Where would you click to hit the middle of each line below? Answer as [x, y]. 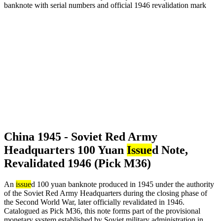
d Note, [170, 150]
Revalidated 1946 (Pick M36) [77, 164]
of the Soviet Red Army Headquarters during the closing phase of [106, 193]
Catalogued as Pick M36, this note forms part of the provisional [102, 211]
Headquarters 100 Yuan [65, 150]
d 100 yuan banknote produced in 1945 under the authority [123, 184]
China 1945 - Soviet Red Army [81, 137]
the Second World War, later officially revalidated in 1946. [94, 202]
